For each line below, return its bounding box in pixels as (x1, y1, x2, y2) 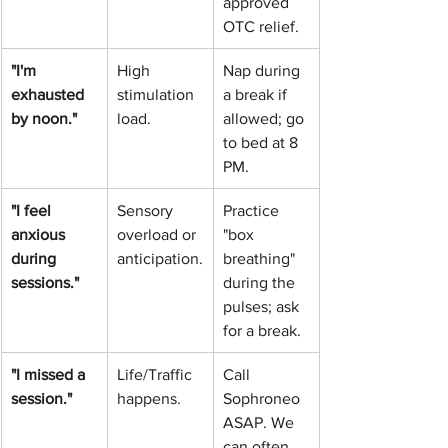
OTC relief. (223, 17, 299, 35)
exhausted (11, 85, 88, 103)
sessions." (11, 273, 79, 291)
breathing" (223, 249, 299, 267)
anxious (11, 225, 69, 243)
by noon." (11, 109, 77, 127)
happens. (117, 389, 181, 407)
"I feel (11, 201, 55, 219)
